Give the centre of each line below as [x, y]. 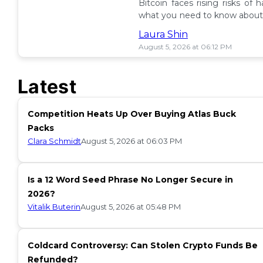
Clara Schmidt [54, 141]
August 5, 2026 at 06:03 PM [131, 141]
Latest [47, 87]
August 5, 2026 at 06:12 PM [185, 47]
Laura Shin [163, 34]
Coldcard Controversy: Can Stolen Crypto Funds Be [143, 245]
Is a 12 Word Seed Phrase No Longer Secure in [130, 180]
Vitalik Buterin [54, 206]
